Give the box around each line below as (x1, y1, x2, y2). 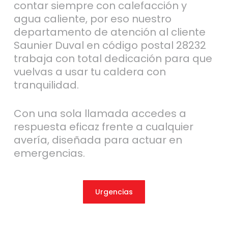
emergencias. (13, 146, 85, 160)
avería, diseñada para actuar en (13, 132, 182, 147)
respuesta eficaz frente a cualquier (13, 119, 193, 134)
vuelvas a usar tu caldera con (13, 64, 166, 79)
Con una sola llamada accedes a (13, 106, 186, 121)
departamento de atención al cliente (13, 24, 206, 39)
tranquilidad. (13, 77, 79, 92)
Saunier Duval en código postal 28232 (13, 38, 206, 52)
